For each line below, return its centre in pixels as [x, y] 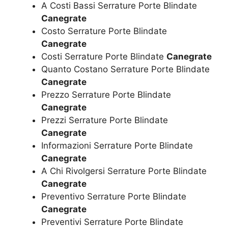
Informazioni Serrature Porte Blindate [117, 145]
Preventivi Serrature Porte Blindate [112, 222]
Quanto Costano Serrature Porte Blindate [125, 69]
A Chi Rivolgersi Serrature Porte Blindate [124, 171]
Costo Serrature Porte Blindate [104, 31]
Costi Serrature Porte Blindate [104, 56]
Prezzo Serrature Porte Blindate [106, 94]
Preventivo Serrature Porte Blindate [114, 196]
